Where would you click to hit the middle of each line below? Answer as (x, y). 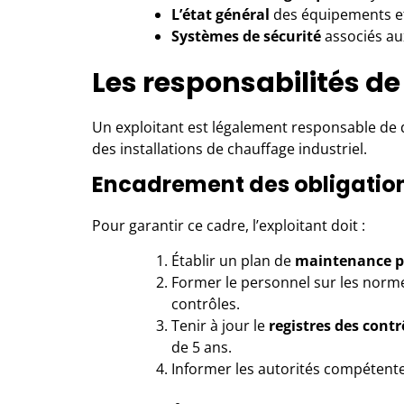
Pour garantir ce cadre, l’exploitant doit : (229, 225)
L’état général (220, 14)
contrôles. (206, 304)
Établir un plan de (233, 261)
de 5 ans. (202, 347)
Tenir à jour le (220, 326)
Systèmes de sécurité (246, 36)
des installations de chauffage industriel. (230, 149)
